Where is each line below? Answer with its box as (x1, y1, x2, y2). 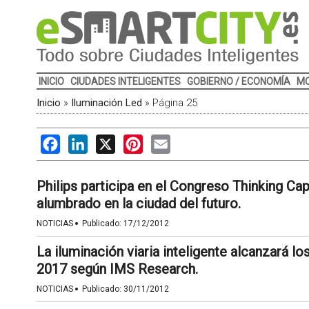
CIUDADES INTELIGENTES (70, 76, 181, 87)
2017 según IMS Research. (36, 261, 198, 277)
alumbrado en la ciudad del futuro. (36, 195, 241, 212)
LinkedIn (87, 134, 129, 148)
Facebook (59, 134, 108, 148)
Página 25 (152, 97, 197, 109)
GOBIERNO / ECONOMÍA (186, 76, 290, 87)
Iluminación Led (70, 97, 142, 109)
